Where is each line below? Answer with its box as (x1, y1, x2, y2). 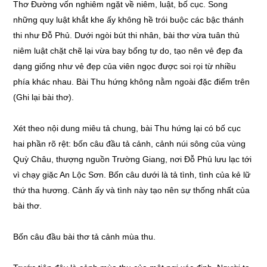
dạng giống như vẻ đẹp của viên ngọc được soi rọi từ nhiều (13, 61, 237, 71)
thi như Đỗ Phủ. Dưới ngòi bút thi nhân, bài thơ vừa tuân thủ (13, 30, 240, 40)
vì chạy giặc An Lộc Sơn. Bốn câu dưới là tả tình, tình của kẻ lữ (13, 170, 251, 179)
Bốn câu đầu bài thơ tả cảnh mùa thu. (13, 232, 156, 241)
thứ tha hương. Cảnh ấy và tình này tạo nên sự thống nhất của (13, 185, 250, 195)
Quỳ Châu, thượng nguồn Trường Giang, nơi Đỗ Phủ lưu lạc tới (13, 154, 252, 164)
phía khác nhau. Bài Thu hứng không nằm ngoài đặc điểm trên (13, 77, 250, 86)
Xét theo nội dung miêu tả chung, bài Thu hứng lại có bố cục (13, 123, 241, 133)
